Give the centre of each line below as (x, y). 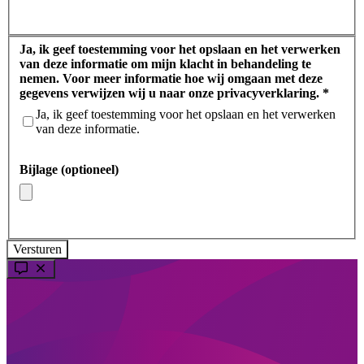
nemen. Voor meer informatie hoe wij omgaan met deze (41, 78)
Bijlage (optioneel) (69, 169)
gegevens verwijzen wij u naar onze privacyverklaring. (171, 93)
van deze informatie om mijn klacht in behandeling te (165, 63)
